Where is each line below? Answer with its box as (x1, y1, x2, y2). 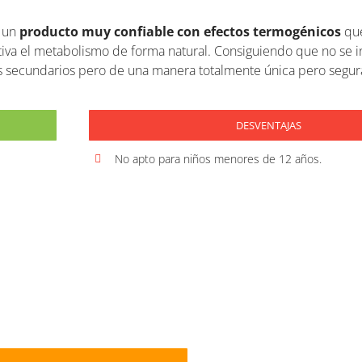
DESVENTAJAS (236, 118, 302, 133)
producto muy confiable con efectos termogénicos (19, 23, 341, 41)
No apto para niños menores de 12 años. (115, 151, 322, 167)
